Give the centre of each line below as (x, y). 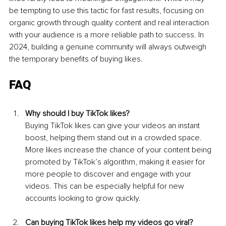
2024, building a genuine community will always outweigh (109, 47)
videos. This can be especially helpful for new (106, 186)
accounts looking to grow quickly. (83, 199)
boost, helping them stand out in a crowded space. (115, 138)
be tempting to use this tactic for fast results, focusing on (107, 11)
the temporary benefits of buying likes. (76, 59)
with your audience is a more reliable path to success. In (107, 35)
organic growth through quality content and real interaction (110, 23)
